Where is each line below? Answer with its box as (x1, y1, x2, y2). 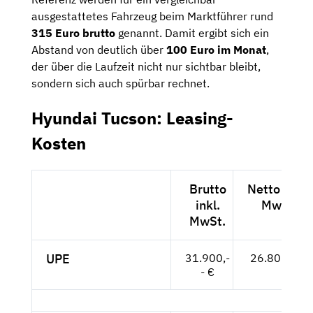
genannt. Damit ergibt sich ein (115, 25, 269, 40)
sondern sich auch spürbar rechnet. (31, 75, 210, 90)
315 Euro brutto (31, 25, 115, 40)
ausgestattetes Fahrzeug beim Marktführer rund (31, 8, 273, 23)
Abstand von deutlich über (31, 42, 166, 57)
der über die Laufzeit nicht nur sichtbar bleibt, (31, 59, 261, 73)
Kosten (31, 131, 86, 154)
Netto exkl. (247, 180, 311, 197)
